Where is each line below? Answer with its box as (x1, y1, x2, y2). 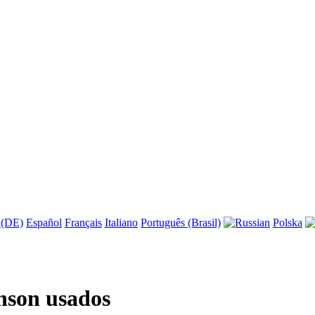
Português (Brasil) (141, 216, 221, 229)
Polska (273, 216, 302, 229)
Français (65, 216, 102, 229)
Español (26, 216, 62, 229)
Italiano (105, 216, 138, 229)
